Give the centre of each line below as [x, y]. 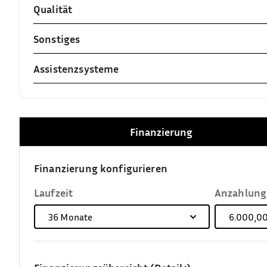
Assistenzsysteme [76, 68]
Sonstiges [57, 38]
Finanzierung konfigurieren [101, 168]
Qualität [53, 9]
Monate [76, 217]
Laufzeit [54, 192]
